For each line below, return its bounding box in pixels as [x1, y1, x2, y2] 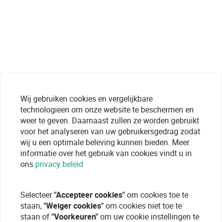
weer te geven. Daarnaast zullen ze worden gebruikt [20, 115, 199, 126]
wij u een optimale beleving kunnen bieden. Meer [20, 137, 189, 148]
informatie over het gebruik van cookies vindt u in [20, 148, 192, 159]
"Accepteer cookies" [54, 189, 125, 200]
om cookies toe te [125, 189, 188, 200]
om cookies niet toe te [104, 200, 182, 211]
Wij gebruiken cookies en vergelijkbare [20, 93, 153, 104]
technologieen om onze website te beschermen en [20, 104, 194, 115]
